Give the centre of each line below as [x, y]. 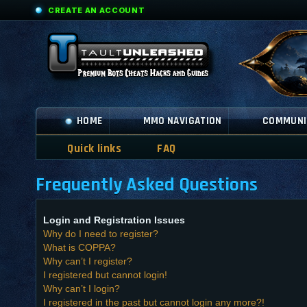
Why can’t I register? [88, 261]
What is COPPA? [79, 247]
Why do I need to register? [101, 233]
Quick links [94, 148]
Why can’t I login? [82, 288]
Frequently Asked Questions [147, 185]
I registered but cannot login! [105, 274]
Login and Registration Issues [114, 220]
